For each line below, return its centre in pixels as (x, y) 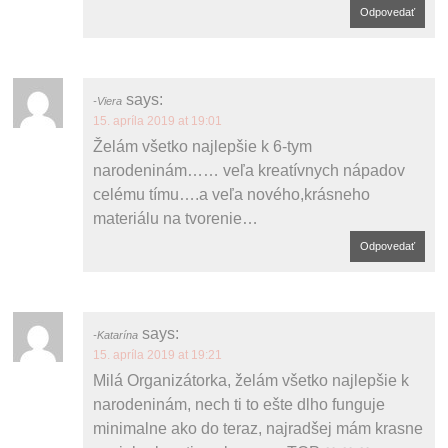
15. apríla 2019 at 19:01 (158, 120)
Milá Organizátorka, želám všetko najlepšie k (251, 380)
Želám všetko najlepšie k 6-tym (203, 146)
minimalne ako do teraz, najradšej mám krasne (258, 428)
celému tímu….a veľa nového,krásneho (232, 194)
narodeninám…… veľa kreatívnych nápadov (249, 170)
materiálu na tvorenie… (176, 218)
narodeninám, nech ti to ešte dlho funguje (239, 404)
